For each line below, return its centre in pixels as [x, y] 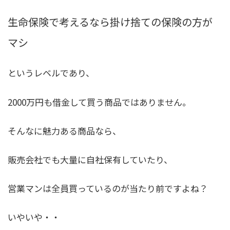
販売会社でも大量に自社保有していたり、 [90, 159]
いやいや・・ [34, 217]
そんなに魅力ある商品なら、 [64, 130]
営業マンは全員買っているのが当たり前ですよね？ [108, 188]
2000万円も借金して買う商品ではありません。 [99, 102]
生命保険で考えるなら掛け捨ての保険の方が [110, 22]
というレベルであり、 [51, 73]
